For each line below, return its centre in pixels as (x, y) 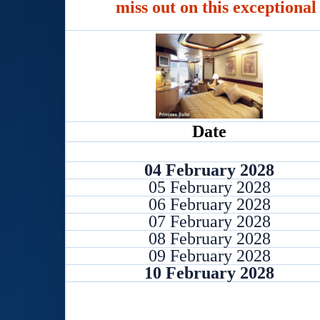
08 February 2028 (209, 239)
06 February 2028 (209, 204)
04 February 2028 (209, 170)
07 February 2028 (209, 221)
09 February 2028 (209, 256)
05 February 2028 (209, 187)
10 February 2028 (209, 273)
